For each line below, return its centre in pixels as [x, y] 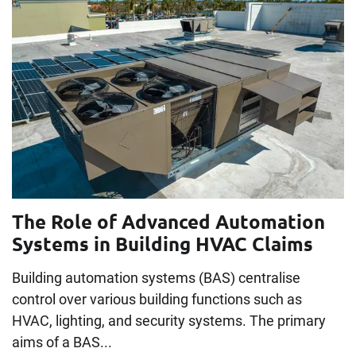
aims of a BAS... [62, 342]
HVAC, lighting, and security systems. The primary [169, 320]
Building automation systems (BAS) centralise [156, 277]
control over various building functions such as [157, 299]
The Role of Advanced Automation [168, 221]
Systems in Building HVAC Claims [163, 243]
